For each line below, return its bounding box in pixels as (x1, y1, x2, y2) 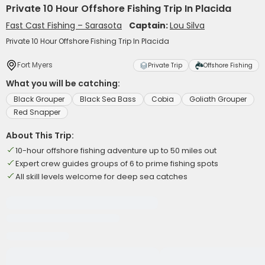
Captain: (129, 20, 170, 31)
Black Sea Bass (80, 94, 136, 104)
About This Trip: (6, 130, 74, 141)
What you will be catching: (6, 77, 120, 89)
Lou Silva (170, 20, 205, 31)
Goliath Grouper (189, 94, 247, 104)
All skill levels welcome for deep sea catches (15, 171, 188, 182)
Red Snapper (14, 107, 60, 117)
